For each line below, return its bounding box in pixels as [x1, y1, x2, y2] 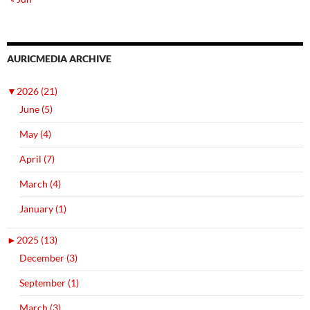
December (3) [19, 251, 77, 264]
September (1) [19, 276, 79, 289]
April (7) [19, 152, 55, 165]
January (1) [19, 202, 66, 215]
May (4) [19, 127, 51, 140]
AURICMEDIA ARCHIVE [7, 52, 111, 64]
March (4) [19, 177, 61, 190]
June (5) [19, 102, 53, 115]
